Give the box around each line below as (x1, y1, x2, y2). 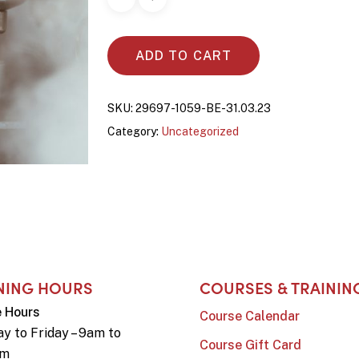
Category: (107, 125, 161, 139)
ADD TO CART (135, 48, 232, 64)
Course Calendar (199, 309, 300, 325)
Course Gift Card (199, 337, 301, 353)
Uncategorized (160, 125, 239, 139)
